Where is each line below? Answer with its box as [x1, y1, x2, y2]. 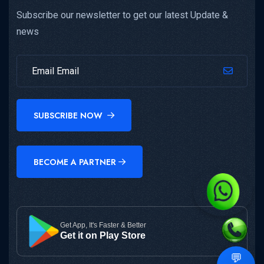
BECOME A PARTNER [34, 156, 116, 168]
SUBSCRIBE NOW [34, 109, 105, 121]
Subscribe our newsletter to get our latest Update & [16, 9, 228, 21]
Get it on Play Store [60, 230, 146, 241]
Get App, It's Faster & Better [60, 221, 146, 230]
